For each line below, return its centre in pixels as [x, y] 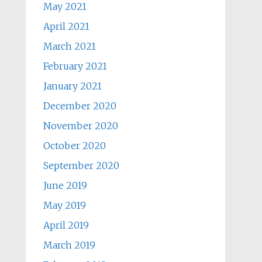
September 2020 [81, 166]
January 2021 [72, 86]
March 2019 [69, 245]
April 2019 [66, 225]
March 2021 [69, 46]
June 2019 [65, 185]
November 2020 [80, 126]
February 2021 [75, 66]
